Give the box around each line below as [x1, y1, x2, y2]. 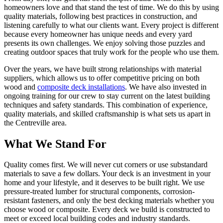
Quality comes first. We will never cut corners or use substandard [4, 160, 208, 169]
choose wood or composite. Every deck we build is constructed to [4, 205, 210, 214]
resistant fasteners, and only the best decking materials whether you [4, 196, 214, 205]
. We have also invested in [125, 82, 207, 91]
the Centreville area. [4, 118, 67, 127]
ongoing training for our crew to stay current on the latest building [4, 91, 210, 100]
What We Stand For [4, 137, 107, 150]
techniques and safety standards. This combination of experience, [4, 100, 208, 109]
